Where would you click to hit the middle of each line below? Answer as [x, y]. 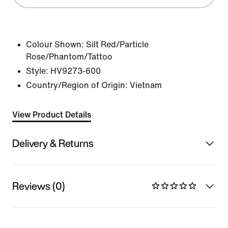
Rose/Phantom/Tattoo [69, 57]
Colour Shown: [55, 45]
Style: [37, 71]
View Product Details [52, 115]
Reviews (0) [39, 186]
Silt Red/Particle [117, 45]
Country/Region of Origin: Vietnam [94, 85]
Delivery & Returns [53, 143]
